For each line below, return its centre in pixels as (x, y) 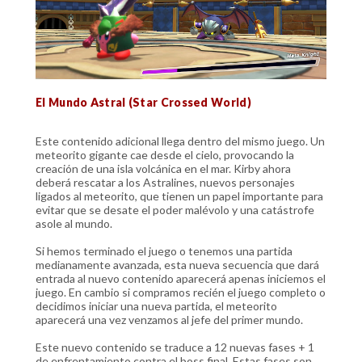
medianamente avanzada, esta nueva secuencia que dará (177, 264)
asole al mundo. (74, 223)
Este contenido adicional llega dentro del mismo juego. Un (180, 141)
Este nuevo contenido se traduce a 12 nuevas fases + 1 (175, 347)
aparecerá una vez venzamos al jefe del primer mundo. (169, 319)
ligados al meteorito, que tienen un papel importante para (179, 196)
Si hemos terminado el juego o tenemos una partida (164, 250)
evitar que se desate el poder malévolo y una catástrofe (175, 209)
